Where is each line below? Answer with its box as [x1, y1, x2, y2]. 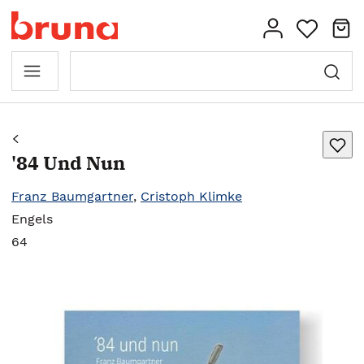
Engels [11, 211, 53, 227]
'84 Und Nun [11, 150, 125, 175]
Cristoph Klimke [141, 188, 242, 204]
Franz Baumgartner [11, 188, 133, 204]
